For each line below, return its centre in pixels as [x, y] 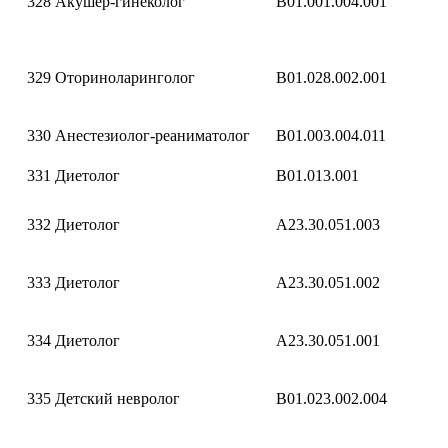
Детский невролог [117, 398]
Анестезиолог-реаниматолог [152, 135]
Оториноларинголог [125, 77]
